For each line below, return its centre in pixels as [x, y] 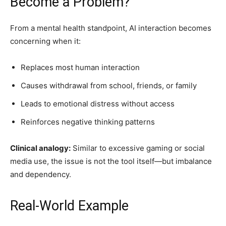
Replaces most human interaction [80, 67]
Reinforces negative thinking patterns [88, 122]
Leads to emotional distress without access [98, 104]
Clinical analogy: [40, 148]
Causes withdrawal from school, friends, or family [109, 86]
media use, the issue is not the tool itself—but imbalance [111, 161]
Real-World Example [69, 206]
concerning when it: [45, 41]
